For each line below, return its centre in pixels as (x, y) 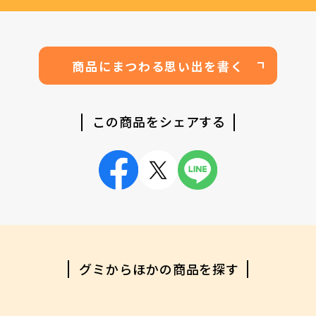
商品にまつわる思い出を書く (158, 66)
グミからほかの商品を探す (159, 268)
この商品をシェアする (159, 122)
